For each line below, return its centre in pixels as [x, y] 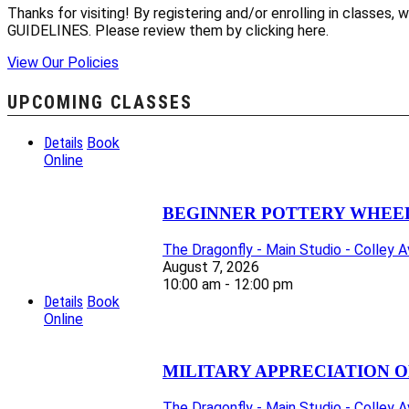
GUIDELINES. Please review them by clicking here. [168, 31]
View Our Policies [63, 63]
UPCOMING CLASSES [100, 103]
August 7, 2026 [211, 267]
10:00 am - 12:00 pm [228, 284]
